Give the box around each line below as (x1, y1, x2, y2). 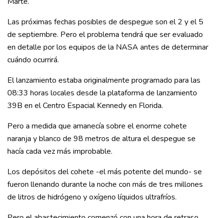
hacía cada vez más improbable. (7, 145, 112, 157)
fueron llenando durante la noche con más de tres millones (7, 179, 203, 190)
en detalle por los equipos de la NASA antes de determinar (7, 41, 208, 53)
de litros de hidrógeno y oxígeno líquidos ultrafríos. (7, 191, 177, 202)
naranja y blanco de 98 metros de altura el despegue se (7, 133, 196, 144)
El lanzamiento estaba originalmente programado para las (7, 74, 200, 86)
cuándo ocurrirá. (7, 54, 59, 65)
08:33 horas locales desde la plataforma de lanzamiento (7, 87, 197, 98)
